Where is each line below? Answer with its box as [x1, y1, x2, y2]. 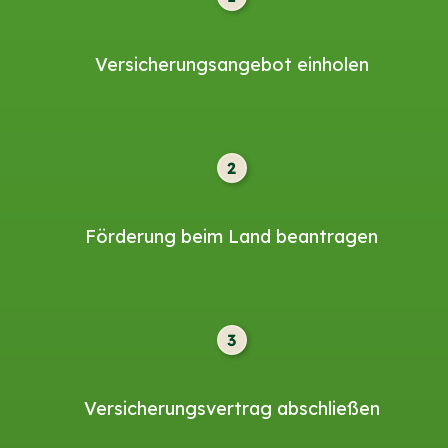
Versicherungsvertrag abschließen [83, 396, 380, 420]
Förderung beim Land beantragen [85, 225, 379, 249]
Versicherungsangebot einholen [94, 53, 369, 77]
